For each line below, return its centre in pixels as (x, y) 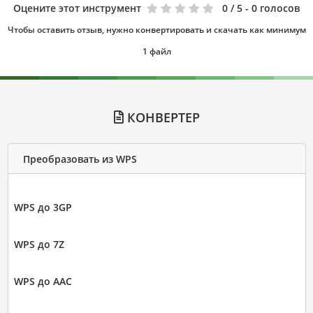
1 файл (156, 52)
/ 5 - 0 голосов (265, 8)
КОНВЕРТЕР (161, 118)
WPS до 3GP (43, 208)
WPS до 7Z (39, 245)
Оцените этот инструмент (77, 8)
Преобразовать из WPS (80, 159)
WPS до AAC (43, 282)
